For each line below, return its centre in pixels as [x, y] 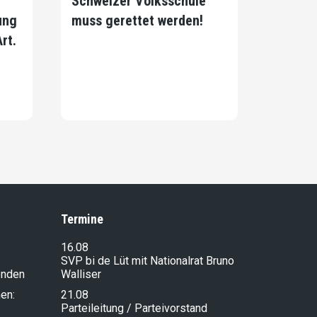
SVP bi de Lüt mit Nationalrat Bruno [148, 260]
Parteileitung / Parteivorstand [134, 308]
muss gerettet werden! [137, 20]
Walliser [81, 274]
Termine [82, 219]
